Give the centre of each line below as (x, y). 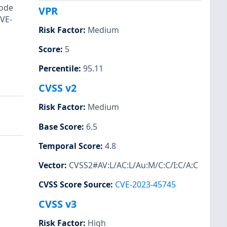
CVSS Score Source (74, 184)
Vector (51, 165)
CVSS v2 (58, 88)
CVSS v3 (58, 204)
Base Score (60, 126)
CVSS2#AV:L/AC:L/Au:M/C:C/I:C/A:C (134, 165)
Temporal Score (69, 146)
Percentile (59, 69)
